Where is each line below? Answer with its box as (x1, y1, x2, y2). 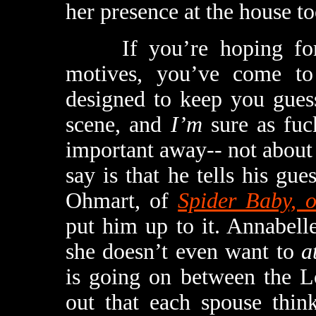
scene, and (66, 112, 171, 137)
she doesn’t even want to (66, 239, 302, 264)
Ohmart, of (66, 188, 178, 213)
